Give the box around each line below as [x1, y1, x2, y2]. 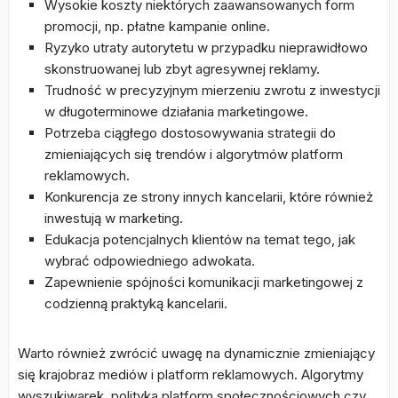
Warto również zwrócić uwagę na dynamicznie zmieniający [18, 345, 375, 362]
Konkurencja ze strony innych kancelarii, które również [44, 188, 373, 205]
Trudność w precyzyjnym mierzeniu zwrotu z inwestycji [44, 82, 380, 99]
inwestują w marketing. [44, 210, 183, 227]
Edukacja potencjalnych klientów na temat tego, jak [44, 231, 355, 248]
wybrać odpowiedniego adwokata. [44, 252, 255, 269]
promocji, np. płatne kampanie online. [44, 18, 270, 35]
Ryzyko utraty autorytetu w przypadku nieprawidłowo [44, 39, 368, 56]
